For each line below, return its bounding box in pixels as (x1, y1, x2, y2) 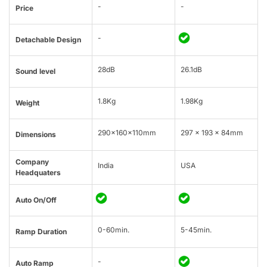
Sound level (15, 67, 55, 76)
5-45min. (181, 225, 212, 235)
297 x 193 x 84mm (181, 128, 243, 138)
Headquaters (15, 168, 61, 178)
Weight (15, 98, 39, 108)
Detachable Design (15, 35, 81, 45)
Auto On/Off (15, 195, 57, 205)
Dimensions (15, 130, 56, 139)
